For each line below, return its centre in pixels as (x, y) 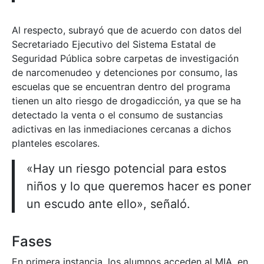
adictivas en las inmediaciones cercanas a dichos (121, 129)
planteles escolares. (56, 143)
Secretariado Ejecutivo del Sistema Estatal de (114, 44)
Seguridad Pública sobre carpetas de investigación (125, 58)
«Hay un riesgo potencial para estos (126, 168)
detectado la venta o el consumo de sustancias (117, 115)
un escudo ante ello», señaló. (108, 204)
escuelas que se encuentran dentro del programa (121, 86)
